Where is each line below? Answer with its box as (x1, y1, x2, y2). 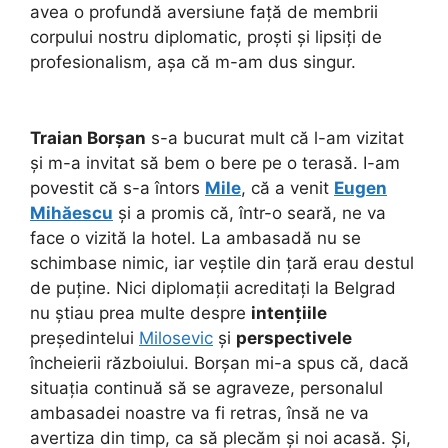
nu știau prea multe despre (30, 303, 251, 323)
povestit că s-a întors (30, 178, 205, 198)
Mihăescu (30, 203, 113, 223)
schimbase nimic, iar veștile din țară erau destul (30, 253, 414, 273)
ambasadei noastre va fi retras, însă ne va (30, 403, 369, 423)
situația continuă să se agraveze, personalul (30, 378, 383, 398)
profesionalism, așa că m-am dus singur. (30, 52, 356, 72)
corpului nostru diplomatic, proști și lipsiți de (30, 27, 382, 47)
